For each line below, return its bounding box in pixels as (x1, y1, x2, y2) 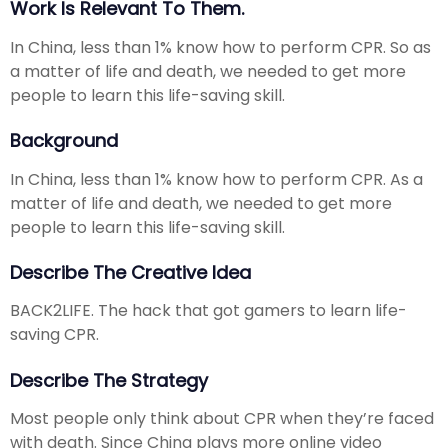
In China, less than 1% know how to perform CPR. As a (10, 167, 423, 191)
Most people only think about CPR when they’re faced (10, 407, 434, 431)
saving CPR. (10, 323, 99, 347)
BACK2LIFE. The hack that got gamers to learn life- (10, 299, 407, 323)
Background (10, 128, 118, 154)
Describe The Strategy (10, 368, 208, 394)
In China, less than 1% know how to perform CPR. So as (10, 35, 431, 59)
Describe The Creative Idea (10, 260, 251, 286)
